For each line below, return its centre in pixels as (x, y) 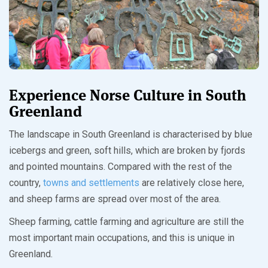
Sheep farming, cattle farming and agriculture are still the (127, 222)
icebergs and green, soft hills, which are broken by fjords (127, 151)
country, (26, 183)
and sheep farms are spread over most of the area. (115, 199)
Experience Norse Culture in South (128, 95)
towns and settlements (91, 183)
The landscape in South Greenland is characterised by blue (131, 135)
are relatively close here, (192, 183)
